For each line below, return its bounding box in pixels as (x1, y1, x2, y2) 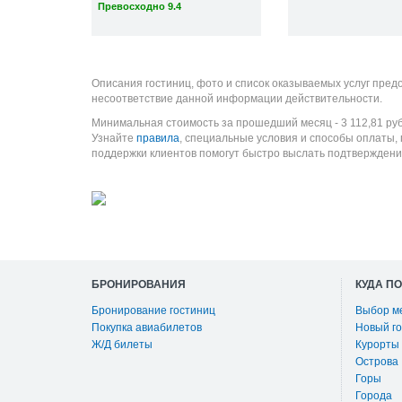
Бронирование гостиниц (92, 304, 215, 317)
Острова (354, 355, 398, 368)
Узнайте (92, 132, 136, 144)
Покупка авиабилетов (92, 321, 202, 334)
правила (136, 132, 179, 144)
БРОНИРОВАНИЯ (92, 278, 186, 291)
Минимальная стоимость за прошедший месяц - (92, 117, 341, 129)
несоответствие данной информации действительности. (92, 92, 382, 105)
